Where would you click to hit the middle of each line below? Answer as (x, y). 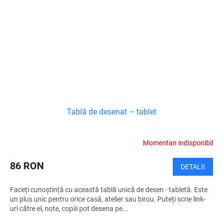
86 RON (27, 166)
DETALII (193, 167)
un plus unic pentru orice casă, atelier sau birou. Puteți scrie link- (108, 199)
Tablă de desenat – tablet (111, 111)
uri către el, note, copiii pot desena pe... (69, 208)
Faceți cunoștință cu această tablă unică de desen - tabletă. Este (109, 189)
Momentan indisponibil (178, 143)
